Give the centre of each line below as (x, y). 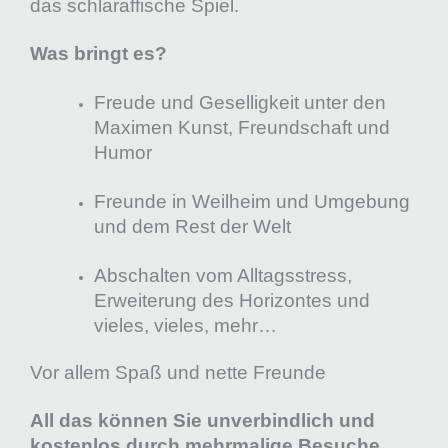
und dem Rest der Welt (192, 226)
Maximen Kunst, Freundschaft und (241, 127)
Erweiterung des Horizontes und (231, 300)
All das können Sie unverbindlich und (202, 421)
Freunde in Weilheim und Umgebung (251, 201)
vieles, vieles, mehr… (185, 325)
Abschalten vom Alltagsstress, (222, 275)
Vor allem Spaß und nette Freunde (178, 372)
